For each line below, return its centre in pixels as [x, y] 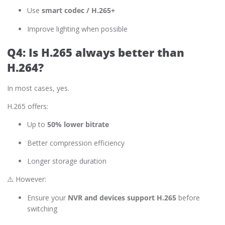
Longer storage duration [67, 161]
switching [42, 208]
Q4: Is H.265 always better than [96, 52]
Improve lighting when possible [77, 29]
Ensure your [47, 197]
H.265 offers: [28, 106]
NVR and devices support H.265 [122, 197]
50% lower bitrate [78, 125]
